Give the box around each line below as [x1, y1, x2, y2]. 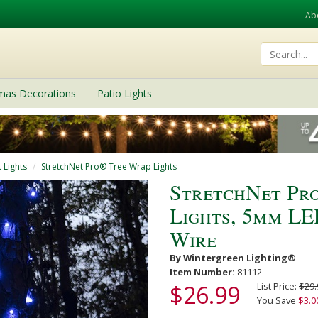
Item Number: [170, 265, 235, 278]
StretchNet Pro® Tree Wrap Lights [41, 160, 177, 172]
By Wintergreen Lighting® [170, 251, 296, 264]
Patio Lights [97, 87, 152, 100]
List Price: [257, 279, 299, 292]
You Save [257, 293, 298, 307]
